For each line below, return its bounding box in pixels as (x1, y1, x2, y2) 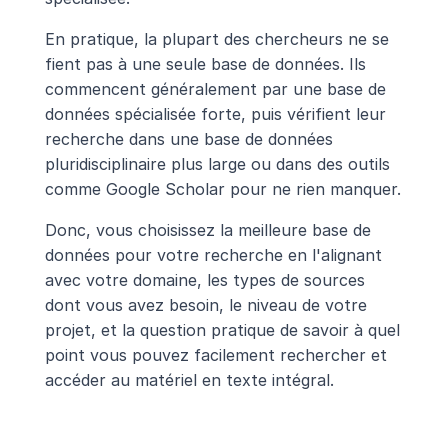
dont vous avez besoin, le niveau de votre (44, 294, 367, 315)
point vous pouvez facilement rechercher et (44, 344, 387, 365)
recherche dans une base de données (44, 128, 333, 149)
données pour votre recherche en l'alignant (44, 244, 382, 265)
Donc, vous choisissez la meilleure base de (44, 219, 371, 240)
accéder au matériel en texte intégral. (44, 369, 334, 390)
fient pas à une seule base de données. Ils (44, 53, 366, 74)
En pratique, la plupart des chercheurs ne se (44, 28, 389, 49)
